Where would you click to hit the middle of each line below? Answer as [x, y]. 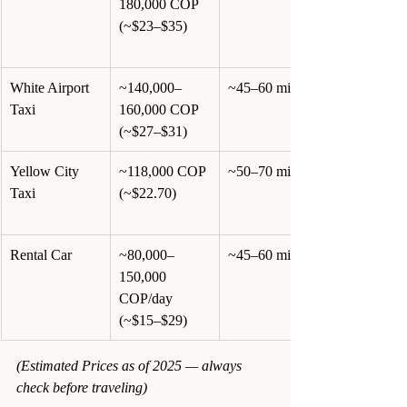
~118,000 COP [164, 171]
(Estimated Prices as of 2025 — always [131, 365]
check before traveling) [82, 387]
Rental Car [41, 254]
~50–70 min [263, 171]
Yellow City [46, 171]
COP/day [148, 298]
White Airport [51, 87]
